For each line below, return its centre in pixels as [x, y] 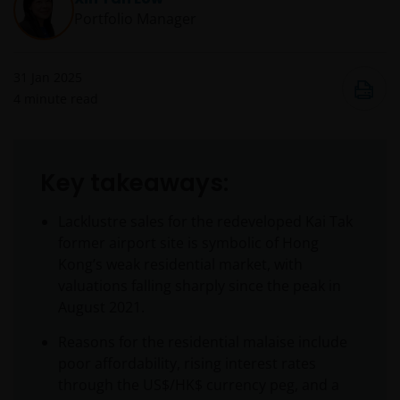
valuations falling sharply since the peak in [200, 286]
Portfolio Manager [135, 19]
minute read [61, 99]
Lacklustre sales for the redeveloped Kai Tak [205, 222]
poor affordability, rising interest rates [187, 364]
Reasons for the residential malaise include [203, 342]
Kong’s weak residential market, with [180, 265]
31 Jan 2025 [48, 78]
